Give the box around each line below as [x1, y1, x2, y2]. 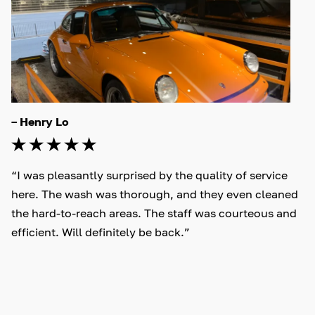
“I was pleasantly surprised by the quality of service [11, 167, 290, 182]
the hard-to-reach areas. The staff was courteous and [11, 205, 300, 220]
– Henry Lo [11, 114, 69, 129]
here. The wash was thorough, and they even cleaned [11, 186, 301, 201]
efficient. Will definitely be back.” [11, 224, 190, 239]
